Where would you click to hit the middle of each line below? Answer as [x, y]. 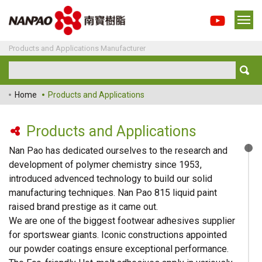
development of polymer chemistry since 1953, [105, 164]
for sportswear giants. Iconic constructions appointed [118, 235]
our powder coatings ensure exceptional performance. [119, 249]
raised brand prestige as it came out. [83, 206]
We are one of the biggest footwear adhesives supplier [122, 220]
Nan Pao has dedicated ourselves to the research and [118, 150]
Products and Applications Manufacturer [77, 48]
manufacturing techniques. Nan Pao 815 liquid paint [113, 192]
